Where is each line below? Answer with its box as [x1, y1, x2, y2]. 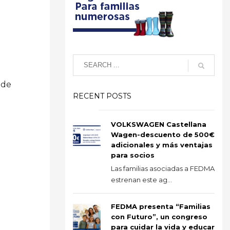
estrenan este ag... [111, 175, 172, 184]
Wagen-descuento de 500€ [111, 130, 215, 139]
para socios [111, 150, 155, 159]
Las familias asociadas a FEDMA [111, 164, 215, 172]
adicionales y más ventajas [111, 140, 213, 149]
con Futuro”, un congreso [111, 212, 207, 221]
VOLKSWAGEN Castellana [111, 120, 206, 128]
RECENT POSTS [73, 91, 131, 101]
